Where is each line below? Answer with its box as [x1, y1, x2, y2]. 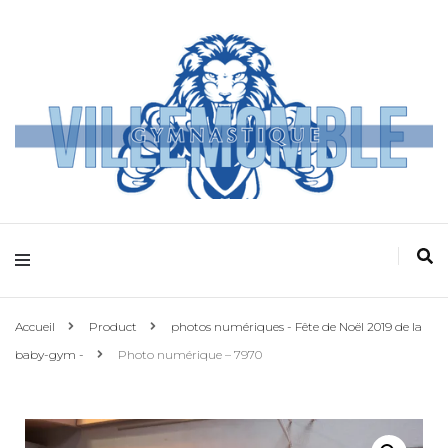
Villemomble [97, 206, 366, 263]
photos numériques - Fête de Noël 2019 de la [171, 318, 422, 334]
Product [89, 318, 137, 334]
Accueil [15, 318, 55, 334]
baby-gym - [15, 346, 87, 362]
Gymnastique [91, 260, 372, 317]
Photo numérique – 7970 [118, 346, 262, 362]
